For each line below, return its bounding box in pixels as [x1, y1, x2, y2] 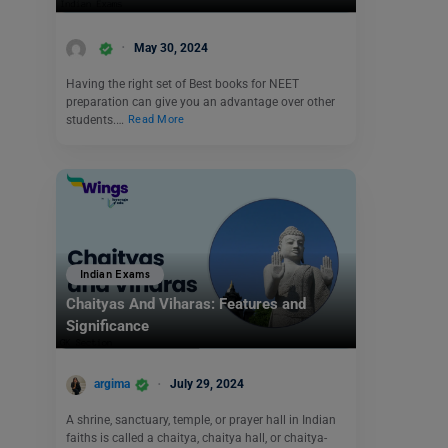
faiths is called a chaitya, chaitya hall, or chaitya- [66, 430, 327, 445]
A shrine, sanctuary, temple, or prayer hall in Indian [66, 412, 336, 427]
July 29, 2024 [170, 377, 244, 392]
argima [94, 377, 130, 392]
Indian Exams [80, 268, 151, 282]
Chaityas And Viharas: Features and [66, 295, 306, 314]
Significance [66, 317, 149, 336]
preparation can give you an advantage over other [66, 94, 335, 109]
